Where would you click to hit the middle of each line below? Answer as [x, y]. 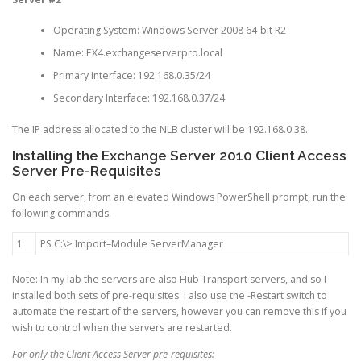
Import [91, 244]
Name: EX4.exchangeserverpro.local [137, 53]
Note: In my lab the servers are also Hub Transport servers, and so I [169, 280]
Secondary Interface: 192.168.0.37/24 [139, 98]
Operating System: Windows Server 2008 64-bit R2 [169, 31]
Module [131, 244]
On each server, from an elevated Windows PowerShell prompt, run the [179, 197]
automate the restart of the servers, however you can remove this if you [179, 312]
